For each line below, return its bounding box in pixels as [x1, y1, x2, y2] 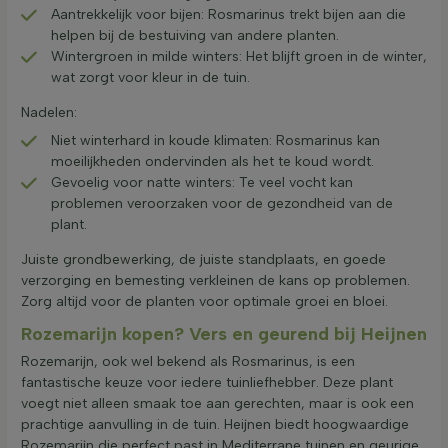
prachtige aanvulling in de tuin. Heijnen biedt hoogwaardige [21, 415, 409, 433]
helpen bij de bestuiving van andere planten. [51, 27, 339, 45]
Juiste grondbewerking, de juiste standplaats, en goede [21, 251, 386, 269]
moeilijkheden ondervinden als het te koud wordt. [51, 153, 374, 171]
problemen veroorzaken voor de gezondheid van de [51, 195, 393, 213]
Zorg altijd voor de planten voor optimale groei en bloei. [21, 293, 388, 311]
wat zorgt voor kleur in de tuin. [51, 69, 250, 87]
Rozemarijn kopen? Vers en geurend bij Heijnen [21, 322, 427, 345]
